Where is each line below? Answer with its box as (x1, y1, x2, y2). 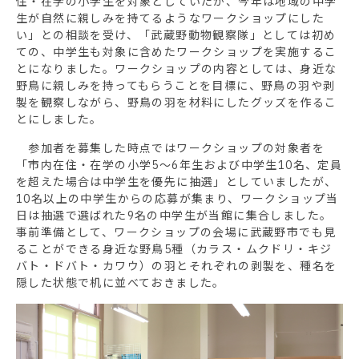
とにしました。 (16, 111, 103, 127)
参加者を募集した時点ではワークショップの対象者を (16, 140, 325, 155)
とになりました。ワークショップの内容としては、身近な (16, 61, 337, 76)
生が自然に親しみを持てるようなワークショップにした (16, 10, 325, 26)
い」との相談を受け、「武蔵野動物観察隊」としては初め (16, 27, 337, 42)
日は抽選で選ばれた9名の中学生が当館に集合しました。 (16, 208, 333, 223)
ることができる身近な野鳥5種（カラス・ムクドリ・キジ (16, 241, 333, 256)
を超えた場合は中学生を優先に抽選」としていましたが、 (16, 174, 337, 189)
